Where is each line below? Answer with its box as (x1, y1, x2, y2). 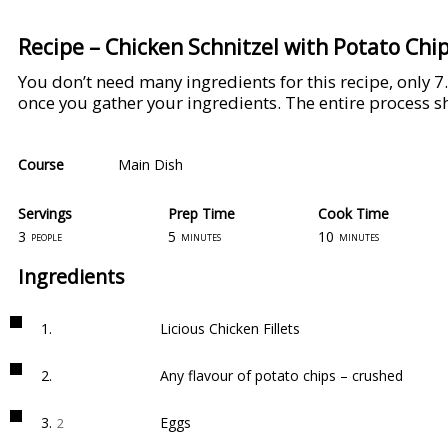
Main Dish (118, 155, 183, 174)
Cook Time (318, 203, 389, 223)
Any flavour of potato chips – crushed (160, 366, 403, 385)
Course (18, 155, 64, 174)
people (31, 227, 62, 245)
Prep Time (168, 203, 235, 223)
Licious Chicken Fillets (160, 319, 300, 338)
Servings (18, 203, 72, 223)
